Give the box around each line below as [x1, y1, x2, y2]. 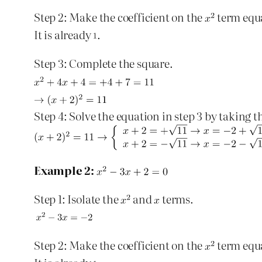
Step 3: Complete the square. [34, 54, 173, 71]
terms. [160, 190, 194, 208]
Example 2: [34, 161, 95, 178]
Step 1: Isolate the [34, 190, 121, 208]
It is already [34, 25, 94, 43]
